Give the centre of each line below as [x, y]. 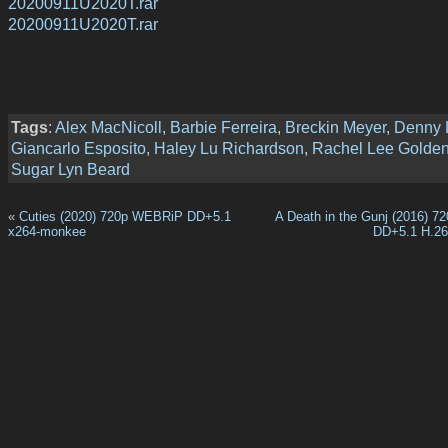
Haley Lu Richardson [229, 148]
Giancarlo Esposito [78, 148]
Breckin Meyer [335, 127]
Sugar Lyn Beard [70, 169]
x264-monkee [47, 231]
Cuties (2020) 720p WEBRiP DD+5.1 [125, 216]
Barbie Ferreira [223, 127]
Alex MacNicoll [108, 127]
